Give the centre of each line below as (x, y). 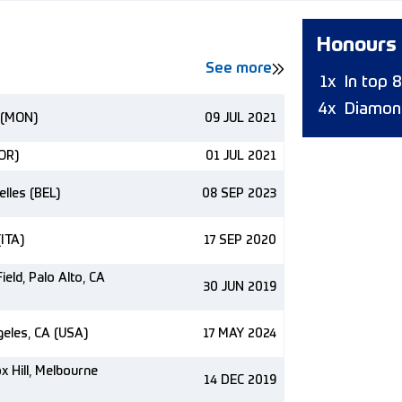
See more (239, 69)
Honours (357, 46)
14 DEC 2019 (240, 380)
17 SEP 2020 (240, 240)
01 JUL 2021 (241, 156)
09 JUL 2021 (240, 118)
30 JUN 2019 (240, 287)
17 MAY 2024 (240, 334)
